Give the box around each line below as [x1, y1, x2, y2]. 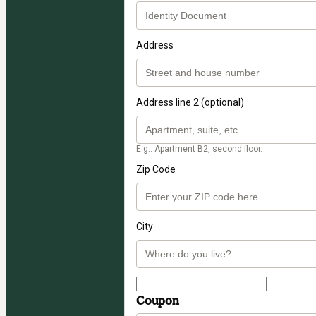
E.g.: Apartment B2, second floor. [136, 144, 262, 154]
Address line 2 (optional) [136, 97, 244, 109]
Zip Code [136, 164, 176, 176]
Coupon [136, 293, 179, 308]
